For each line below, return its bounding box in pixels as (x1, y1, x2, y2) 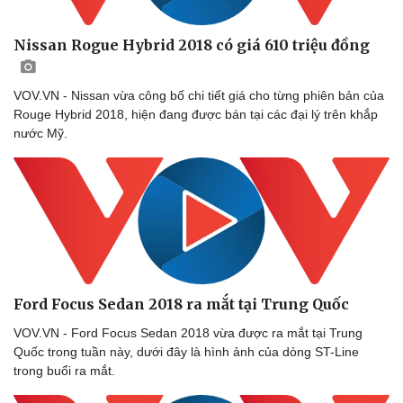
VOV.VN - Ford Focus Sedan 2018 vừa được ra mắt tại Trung (13, 325, 363, 340)
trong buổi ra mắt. (13, 363, 115, 378)
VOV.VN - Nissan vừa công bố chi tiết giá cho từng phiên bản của (13, 88, 384, 103)
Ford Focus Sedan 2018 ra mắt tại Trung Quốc (13, 294, 349, 313)
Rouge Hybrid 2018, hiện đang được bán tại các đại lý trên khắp (13, 107, 378, 122)
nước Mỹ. (13, 126, 67, 141)
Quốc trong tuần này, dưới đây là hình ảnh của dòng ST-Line (13, 344, 359, 359)
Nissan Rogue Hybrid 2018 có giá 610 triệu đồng (13, 36, 370, 55)
